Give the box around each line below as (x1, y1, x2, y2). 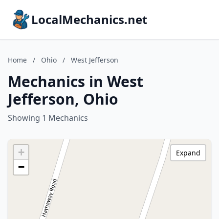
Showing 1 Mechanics (8, 112, 88, 123)
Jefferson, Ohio (8, 89, 118, 109)
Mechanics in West (8, 71, 143, 91)
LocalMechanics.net (31, 11, 147, 27)
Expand (176, 148, 200, 157)
